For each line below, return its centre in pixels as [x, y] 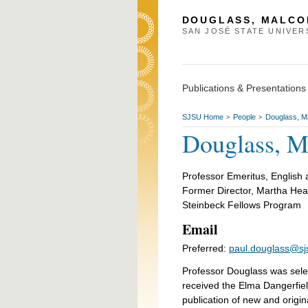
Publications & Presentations [244, 88]
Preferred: [205, 248]
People [244, 117]
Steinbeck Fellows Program [241, 205]
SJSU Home [202, 117]
